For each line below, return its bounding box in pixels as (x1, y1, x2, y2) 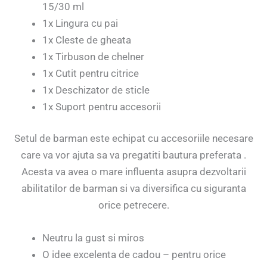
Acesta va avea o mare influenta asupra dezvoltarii (21, 166, 246, 178)
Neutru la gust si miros (42, 232, 144, 244)
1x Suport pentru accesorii (42, 100, 161, 113)
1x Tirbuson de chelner (42, 50, 144, 63)
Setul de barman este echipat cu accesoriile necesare (14, 132, 253, 145)
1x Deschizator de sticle (42, 83, 150, 96)
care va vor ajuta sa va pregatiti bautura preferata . (21, 149, 246, 162)
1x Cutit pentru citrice (42, 67, 139, 79)
